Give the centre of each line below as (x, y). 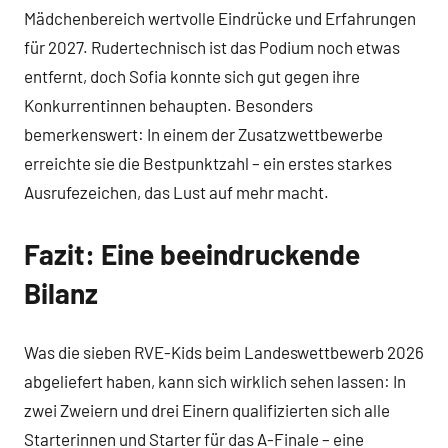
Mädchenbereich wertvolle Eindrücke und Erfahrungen (220, 17)
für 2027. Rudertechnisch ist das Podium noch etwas (212, 46)
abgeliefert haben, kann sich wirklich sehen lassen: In (215, 381)
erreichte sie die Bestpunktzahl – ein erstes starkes (208, 162)
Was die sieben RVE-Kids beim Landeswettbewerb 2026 (224, 352)
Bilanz (61, 292)
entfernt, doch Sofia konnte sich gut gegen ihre (192, 75)
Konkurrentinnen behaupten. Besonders (168, 104)
